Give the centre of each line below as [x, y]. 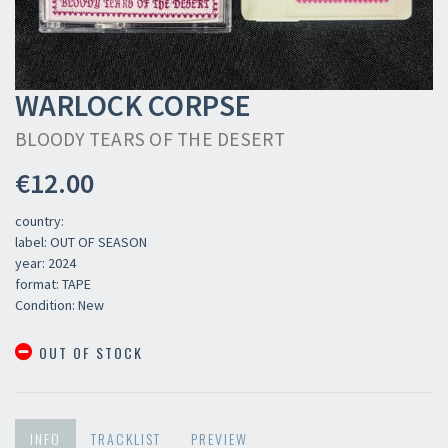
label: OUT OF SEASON [81, 242]
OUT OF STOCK [88, 352]
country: [39, 221]
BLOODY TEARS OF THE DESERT [150, 139]
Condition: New [59, 305]
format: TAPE [53, 284]
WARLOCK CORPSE [133, 105]
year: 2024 [45, 263]
